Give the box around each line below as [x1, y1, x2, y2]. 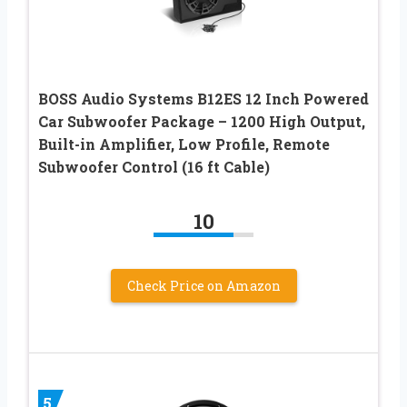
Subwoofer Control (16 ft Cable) [38, 157, 270, 177]
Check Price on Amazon [126, 277, 281, 295]
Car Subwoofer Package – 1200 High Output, [38, 112, 365, 132]
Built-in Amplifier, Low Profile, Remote [38, 134, 330, 154]
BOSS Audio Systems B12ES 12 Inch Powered [38, 89, 369, 109]
